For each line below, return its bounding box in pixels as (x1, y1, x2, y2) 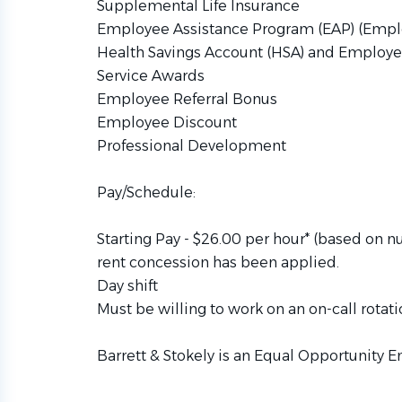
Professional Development (97, 137, 286, 154)
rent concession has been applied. (97, 254, 339, 271)
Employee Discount (97, 114, 237, 131)
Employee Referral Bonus (97, 91, 277, 108)
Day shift (97, 277, 158, 294)
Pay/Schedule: (97, 184, 196, 201)
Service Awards (97, 67, 205, 84)
